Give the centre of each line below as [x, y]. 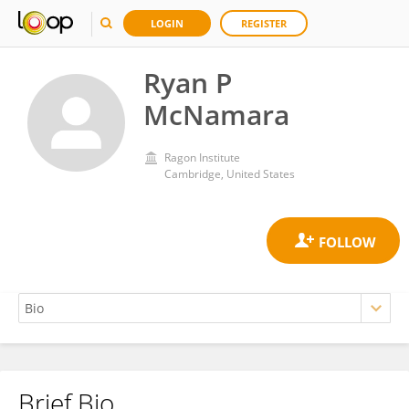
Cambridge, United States [230, 174]
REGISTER [264, 23]
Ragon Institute [202, 157]
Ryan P [188, 83]
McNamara [216, 115]
